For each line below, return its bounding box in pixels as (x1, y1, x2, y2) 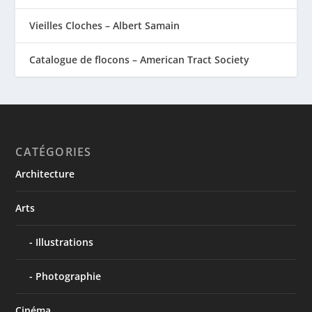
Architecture (15, 166, 75, 180)
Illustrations (36, 235, 94, 249)
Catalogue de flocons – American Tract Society (29, 52, 250, 66)
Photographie (36, 269, 102, 283)
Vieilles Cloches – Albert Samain (29, 18, 180, 32)
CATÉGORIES (15, 143, 92, 159)
